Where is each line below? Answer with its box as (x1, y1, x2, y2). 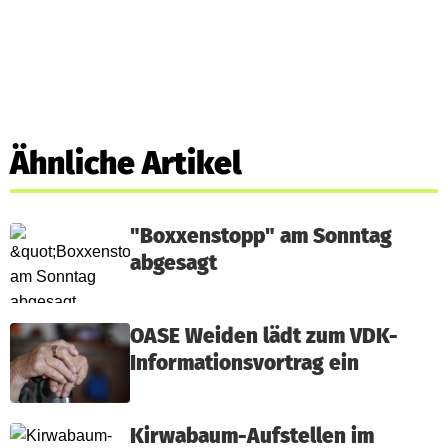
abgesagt (130, 250, 217, 276)
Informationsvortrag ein (130, 350, 359, 376)
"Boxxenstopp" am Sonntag (130, 223, 392, 249)
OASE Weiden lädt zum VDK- (130, 323, 398, 349)
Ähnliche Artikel (10, 143, 242, 182)
